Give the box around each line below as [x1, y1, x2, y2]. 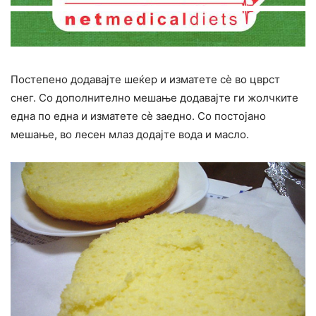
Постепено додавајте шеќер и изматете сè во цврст [11, 73, 280, 87]
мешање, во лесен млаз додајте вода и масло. [11, 128, 249, 142]
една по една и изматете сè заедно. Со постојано [11, 109, 266, 123]
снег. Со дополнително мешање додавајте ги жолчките [11, 91, 298, 105]
